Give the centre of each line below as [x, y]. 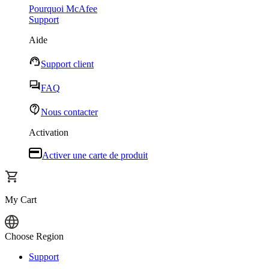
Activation [49, 132]
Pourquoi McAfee [63, 9]
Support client [67, 64]
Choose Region [34, 236]
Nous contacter [69, 112]
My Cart [21, 200]
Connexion [26, 247]
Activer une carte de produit [95, 155]
